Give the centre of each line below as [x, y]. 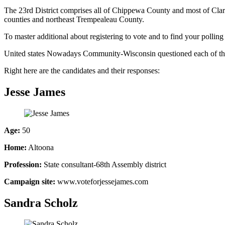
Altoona [40, 147]
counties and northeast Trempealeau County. [74, 19]
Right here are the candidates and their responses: [82, 70]
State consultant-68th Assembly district [104, 164]
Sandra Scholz [41, 203]
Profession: [23, 164]
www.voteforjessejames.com [102, 181]
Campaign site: [30, 181]
